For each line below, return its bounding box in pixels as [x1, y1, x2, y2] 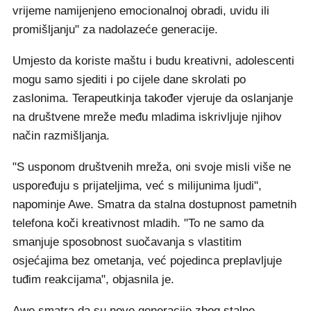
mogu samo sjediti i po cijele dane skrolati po [12, 73, 246, 86]
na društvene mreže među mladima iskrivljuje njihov [12, 110, 282, 124]
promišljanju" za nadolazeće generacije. [12, 23, 218, 36]
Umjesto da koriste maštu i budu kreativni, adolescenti [12, 54, 294, 67]
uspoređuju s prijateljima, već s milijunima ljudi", [12, 179, 262, 192]
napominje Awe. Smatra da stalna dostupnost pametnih [12, 198, 296, 211]
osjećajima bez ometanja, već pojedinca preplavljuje [12, 254, 282, 267]
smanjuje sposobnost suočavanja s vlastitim [12, 235, 242, 249]
